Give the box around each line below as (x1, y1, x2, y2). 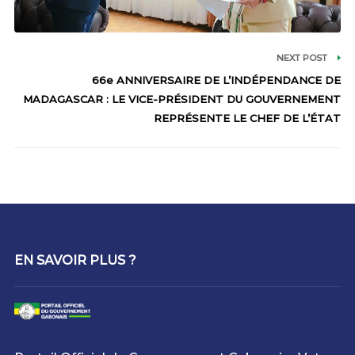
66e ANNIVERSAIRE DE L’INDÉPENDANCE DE (92, 74, 342, 87)
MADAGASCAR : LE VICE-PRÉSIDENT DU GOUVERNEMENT (23, 93, 342, 106)
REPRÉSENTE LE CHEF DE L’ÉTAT (154, 112, 342, 125)
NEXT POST (277, 52, 330, 64)
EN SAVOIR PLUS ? (13, 253, 136, 269)
